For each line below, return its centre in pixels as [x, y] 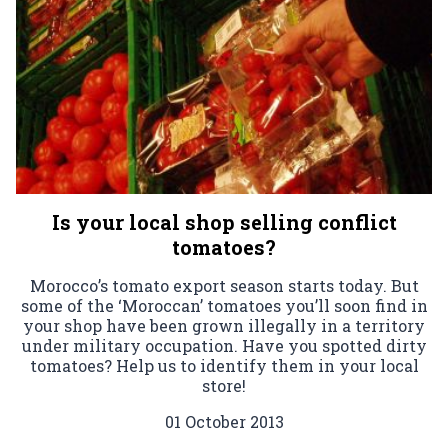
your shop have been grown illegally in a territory [224, 325]
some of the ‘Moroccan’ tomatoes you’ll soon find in [224, 305]
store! [224, 385]
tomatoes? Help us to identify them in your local [224, 365]
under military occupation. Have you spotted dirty [224, 345]
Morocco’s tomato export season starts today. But [224, 285]
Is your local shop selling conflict [224, 221]
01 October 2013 [224, 421]
